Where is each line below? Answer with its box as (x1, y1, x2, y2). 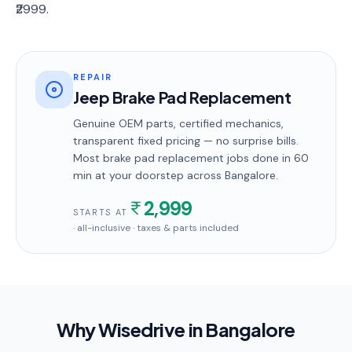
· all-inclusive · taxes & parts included (73, 222, 239, 234)
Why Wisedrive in (57, 317, 206, 341)
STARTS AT (73, 207, 128, 218)
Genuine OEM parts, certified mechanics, (73, 116, 284, 130)
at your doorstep (92, 168, 184, 182)
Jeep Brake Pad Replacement (73, 87, 291, 107)
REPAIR (73, 71, 112, 82)
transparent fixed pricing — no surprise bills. (73, 134, 299, 148)
